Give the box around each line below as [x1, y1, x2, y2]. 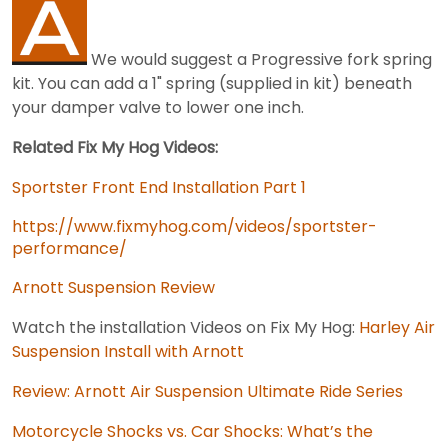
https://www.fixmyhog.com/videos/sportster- [12, 214, 377, 238]
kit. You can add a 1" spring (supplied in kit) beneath [12, 71, 412, 95]
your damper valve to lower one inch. [12, 95, 304, 119]
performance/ [12, 236, 127, 260]
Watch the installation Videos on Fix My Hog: [12, 315, 359, 339]
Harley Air [359, 315, 435, 339]
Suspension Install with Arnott [12, 339, 244, 363]
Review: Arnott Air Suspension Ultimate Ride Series [12, 379, 403, 403]
